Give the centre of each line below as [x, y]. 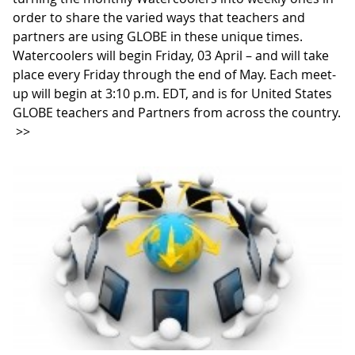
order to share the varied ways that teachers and [159, 17]
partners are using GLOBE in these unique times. [158, 36]
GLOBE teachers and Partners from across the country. [177, 112]
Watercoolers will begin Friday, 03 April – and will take [171, 55]
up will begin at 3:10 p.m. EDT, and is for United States [172, 93]
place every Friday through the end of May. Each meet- [174, 74]
